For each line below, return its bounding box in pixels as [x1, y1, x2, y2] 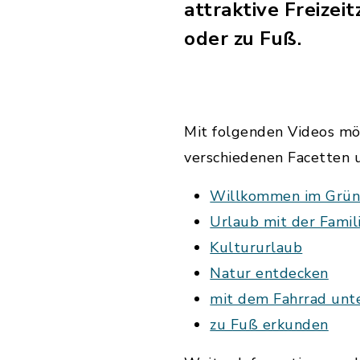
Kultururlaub [210, 238, 303, 257]
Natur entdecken [210, 264, 329, 283]
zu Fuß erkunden [210, 315, 329, 334]
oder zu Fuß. [184, 26, 302, 51]
